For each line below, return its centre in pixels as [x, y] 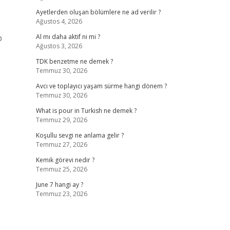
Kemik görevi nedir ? [65, 160]
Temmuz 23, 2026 [61, 194]
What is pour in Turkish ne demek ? [86, 111]
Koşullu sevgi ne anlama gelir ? [80, 135]
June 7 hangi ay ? [59, 185]
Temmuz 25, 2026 [61, 169]
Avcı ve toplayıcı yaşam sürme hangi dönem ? [101, 86]
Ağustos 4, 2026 [59, 21]
